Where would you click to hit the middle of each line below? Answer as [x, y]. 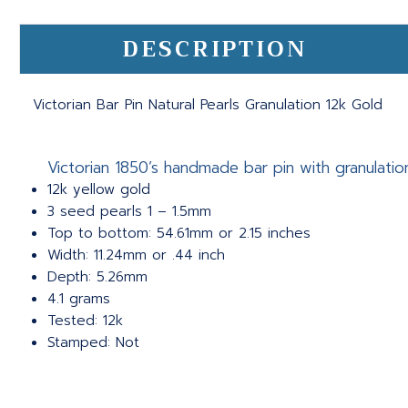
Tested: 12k [86, 321]
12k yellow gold [99, 190]
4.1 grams [79, 299]
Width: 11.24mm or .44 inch [137, 255]
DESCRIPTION [215, 50]
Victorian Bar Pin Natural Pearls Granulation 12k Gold [208, 105]
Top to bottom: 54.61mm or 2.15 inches [179, 234]
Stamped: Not [94, 343]
